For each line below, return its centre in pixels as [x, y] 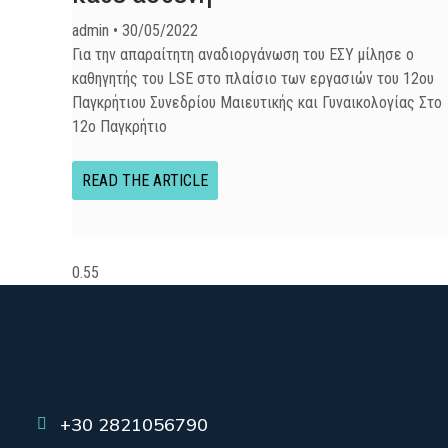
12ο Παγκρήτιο [119, 126]
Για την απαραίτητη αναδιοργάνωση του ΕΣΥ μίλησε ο [243, 54]
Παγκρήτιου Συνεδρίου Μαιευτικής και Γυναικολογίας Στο [257, 102]
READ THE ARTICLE [145, 180]
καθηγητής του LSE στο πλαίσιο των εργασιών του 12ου [253, 78]
